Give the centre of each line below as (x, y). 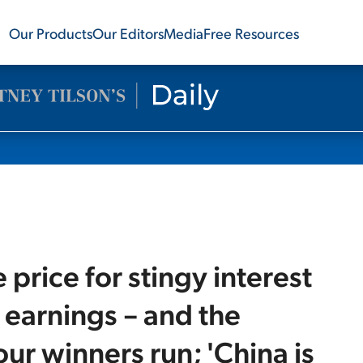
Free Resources (251, 32)
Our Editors (128, 32)
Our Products (50, 32)
